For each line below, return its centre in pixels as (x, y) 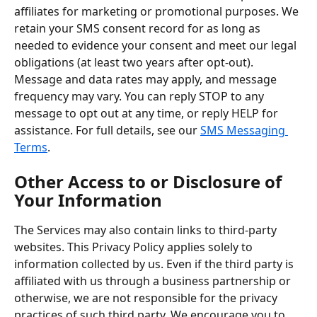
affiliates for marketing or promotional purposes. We (158, 11)
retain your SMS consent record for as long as (139, 28)
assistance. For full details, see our (107, 130)
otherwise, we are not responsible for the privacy (147, 298)
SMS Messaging (244, 130)
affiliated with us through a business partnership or (154, 281)
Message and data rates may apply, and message (147, 79)
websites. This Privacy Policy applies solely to (135, 247)
